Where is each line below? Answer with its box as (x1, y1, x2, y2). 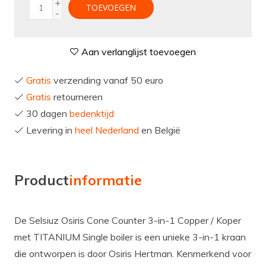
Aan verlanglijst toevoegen (79, 46, 197, 58)
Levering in (23, 124, 75, 137)
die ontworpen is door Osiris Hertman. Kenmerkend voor (14, 247, 251, 259)
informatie (68, 170, 142, 189)
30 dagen (23, 107, 69, 120)
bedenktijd (69, 107, 114, 120)
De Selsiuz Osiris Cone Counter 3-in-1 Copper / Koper (14, 214, 241, 226)
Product (14, 170, 69, 189)
